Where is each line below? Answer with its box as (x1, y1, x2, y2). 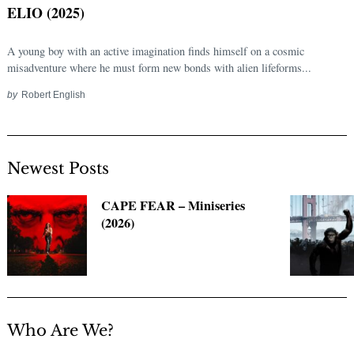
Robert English (21, 89, 85, 100)
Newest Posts (7, 159, 109, 179)
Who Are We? (7, 320, 114, 340)
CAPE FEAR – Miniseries (101, 196, 246, 216)
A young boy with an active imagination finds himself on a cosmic (7, 43, 304, 59)
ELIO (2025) (7, 2, 85, 24)
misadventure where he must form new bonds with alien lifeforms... (7, 60, 311, 76)
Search (40, 191, 73, 203)
